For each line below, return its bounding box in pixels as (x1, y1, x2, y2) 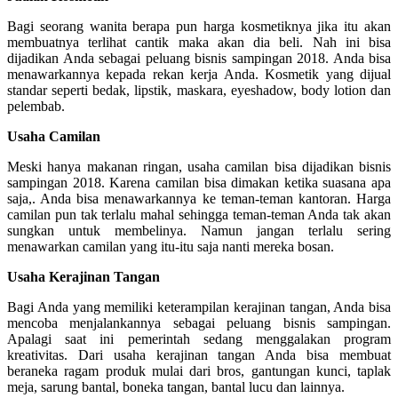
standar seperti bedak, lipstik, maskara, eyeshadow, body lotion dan (7, 83, 391, 99)
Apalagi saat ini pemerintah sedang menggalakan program (7, 331, 391, 347)
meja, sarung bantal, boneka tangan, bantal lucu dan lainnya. (7, 379, 345, 395)
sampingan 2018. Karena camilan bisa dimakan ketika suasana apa (7, 175, 391, 191)
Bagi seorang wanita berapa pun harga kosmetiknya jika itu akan (7, 19, 391, 35)
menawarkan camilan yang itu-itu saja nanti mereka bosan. (7, 239, 334, 255)
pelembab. (7, 99, 65, 115)
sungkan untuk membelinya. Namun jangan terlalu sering (7, 223, 391, 239)
